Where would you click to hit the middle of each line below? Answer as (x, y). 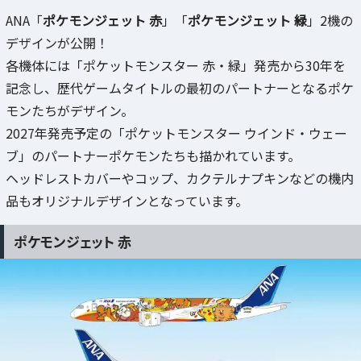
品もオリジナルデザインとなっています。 (127, 200)
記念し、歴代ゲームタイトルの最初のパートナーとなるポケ (180, 87)
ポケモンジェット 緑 (247, 20)
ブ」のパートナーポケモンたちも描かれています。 (153, 155)
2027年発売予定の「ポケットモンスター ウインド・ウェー (176, 133)
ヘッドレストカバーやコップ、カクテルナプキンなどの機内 (180, 178)
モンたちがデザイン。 (70, 110)
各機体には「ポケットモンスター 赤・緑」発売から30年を (176, 65)
